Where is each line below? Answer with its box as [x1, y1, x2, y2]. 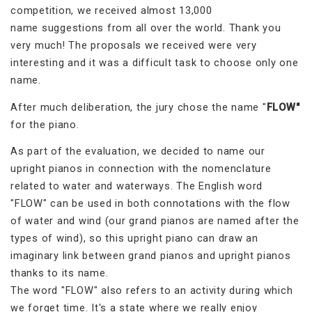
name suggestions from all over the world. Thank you [10, 22, 281, 35]
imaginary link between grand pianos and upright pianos [10, 249, 291, 262]
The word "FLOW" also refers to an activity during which [10, 283, 293, 297]
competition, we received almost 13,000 [10, 4, 212, 17]
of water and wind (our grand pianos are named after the [10, 214, 299, 227]
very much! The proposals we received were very [10, 39, 257, 52]
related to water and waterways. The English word [10, 179, 263, 192]
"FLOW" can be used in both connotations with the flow [10, 196, 290, 210]
